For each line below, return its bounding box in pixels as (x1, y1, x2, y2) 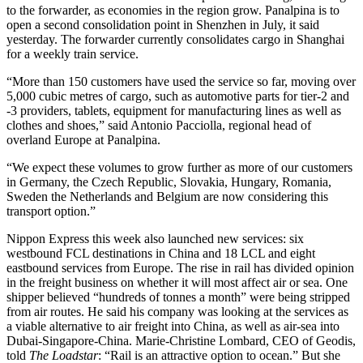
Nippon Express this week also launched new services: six (6, 231, 304, 246)
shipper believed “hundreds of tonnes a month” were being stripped (6, 289, 350, 304)
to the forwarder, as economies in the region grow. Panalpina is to (6, 2, 340, 17)
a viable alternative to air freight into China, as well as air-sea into (6, 318, 340, 333)
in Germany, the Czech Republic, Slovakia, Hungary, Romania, (6, 174, 331, 189)
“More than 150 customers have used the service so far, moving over (6, 74, 356, 88)
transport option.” (6, 203, 96, 218)
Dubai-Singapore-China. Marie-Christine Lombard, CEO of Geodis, (6, 333, 356, 348)
